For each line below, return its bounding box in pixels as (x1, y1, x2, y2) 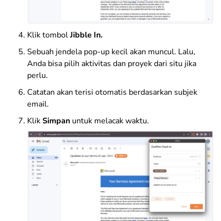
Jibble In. (70, 29, 103, 40)
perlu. (27, 70, 48, 81)
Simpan (42, 115, 70, 126)
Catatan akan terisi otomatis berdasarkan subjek (27, 86, 197, 98)
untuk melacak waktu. (70, 115, 149, 126)
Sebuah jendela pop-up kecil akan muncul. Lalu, (27, 46, 195, 57)
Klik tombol (27, 29, 70, 40)
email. (27, 98, 49, 110)
